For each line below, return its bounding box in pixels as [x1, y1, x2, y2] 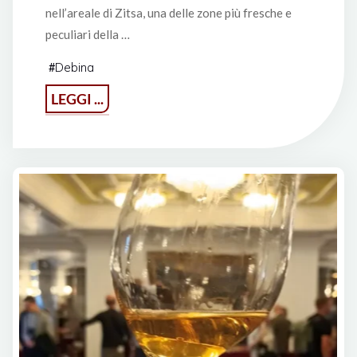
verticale [108, 135, 151, 149]
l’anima [108, 112, 145, 126]
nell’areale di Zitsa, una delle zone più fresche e [45, 6, 292, 21]
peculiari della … [45, 27, 130, 42]
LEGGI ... [50, 90, 104, 108]
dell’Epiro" [108, 158, 159, 172]
